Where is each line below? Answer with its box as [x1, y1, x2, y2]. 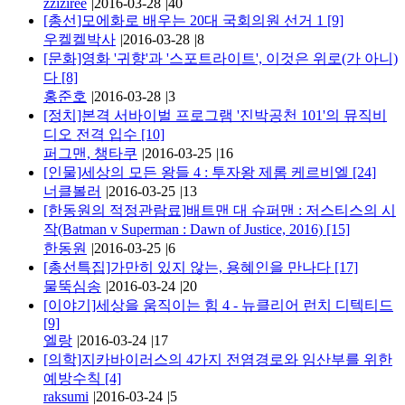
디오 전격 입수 [43, 126, 141, 142]
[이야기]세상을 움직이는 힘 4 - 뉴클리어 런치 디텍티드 [43, 297, 393, 313]
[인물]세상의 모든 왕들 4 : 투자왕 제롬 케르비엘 [43, 164, 353, 180]
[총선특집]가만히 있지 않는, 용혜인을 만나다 [43, 259, 334, 275]
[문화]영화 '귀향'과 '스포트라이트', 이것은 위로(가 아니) [43, 50, 398, 66]
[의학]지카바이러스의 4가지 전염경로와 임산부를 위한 [43, 351, 392, 367]
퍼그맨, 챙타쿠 [43, 145, 137, 161]
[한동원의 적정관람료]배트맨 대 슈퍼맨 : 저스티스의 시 [43, 202, 396, 218]
